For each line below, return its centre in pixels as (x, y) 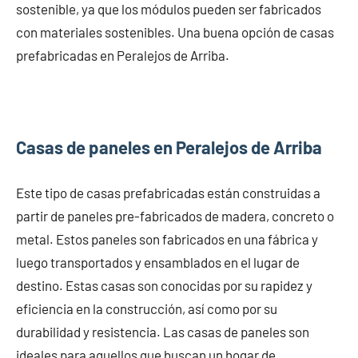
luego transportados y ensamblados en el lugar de (158, 262)
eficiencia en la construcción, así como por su (147, 308)
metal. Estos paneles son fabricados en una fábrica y (167, 239)
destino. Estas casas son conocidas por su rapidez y (164, 285)
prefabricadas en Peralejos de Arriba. (123, 55)
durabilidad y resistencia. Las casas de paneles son (163, 331)
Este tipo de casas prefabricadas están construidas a (168, 192)
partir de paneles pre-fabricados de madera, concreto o (175, 215)
